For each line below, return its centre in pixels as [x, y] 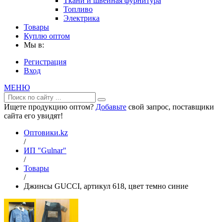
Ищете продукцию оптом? [50, 107]
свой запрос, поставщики [170, 107]
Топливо [78, 9]
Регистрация [45, 62]
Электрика [82, 18]
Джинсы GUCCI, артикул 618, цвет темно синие [106, 186]
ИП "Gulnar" [45, 150]
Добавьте [111, 107]
